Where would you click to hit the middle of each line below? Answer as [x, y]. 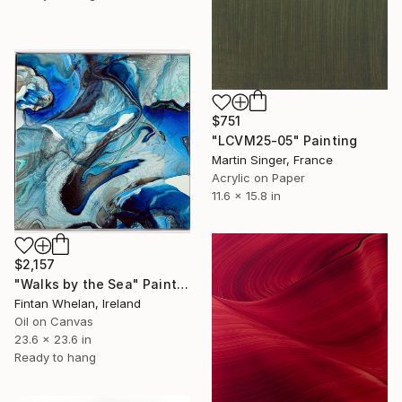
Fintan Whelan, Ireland [78, 303]
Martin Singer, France [272, 160]
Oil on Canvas [54, 321]
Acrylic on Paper [258, 178]
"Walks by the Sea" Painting [182, 284]
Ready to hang [55, 357]
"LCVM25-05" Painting [285, 141]
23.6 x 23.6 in [53, 339]
